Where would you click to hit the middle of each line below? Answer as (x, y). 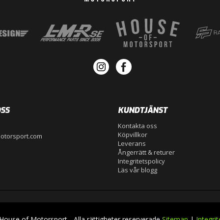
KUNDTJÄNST (143, 110)
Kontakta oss (137, 125)
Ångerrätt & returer (146, 152)
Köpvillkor (133, 134)
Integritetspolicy (141, 161)
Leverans (132, 143)
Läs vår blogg (137, 170)
